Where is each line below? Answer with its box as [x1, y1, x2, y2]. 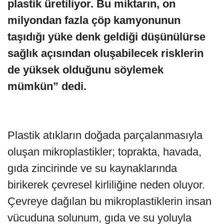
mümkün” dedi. [7, 79, 86, 92]
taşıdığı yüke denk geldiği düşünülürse [7, 30, 205, 43]
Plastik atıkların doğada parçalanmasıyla [7, 128, 202, 141]
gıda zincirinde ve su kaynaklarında [7, 161, 177, 174]
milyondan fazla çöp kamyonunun [7, 13, 180, 26]
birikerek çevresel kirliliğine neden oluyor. [7, 178, 205, 191]
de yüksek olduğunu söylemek [7, 63, 163, 76]
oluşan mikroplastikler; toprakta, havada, [7, 145, 201, 158]
